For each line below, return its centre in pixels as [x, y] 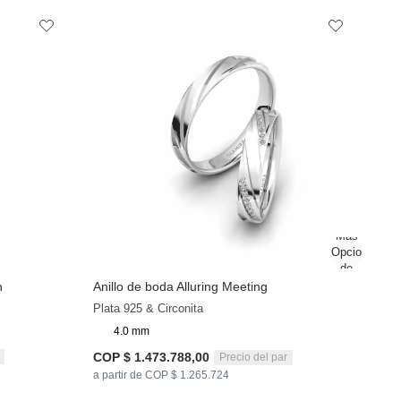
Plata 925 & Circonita [149, 309]
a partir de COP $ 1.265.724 [162, 375]
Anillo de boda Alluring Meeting [181, 287]
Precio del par [254, 357]
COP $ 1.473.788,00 [152, 358]
